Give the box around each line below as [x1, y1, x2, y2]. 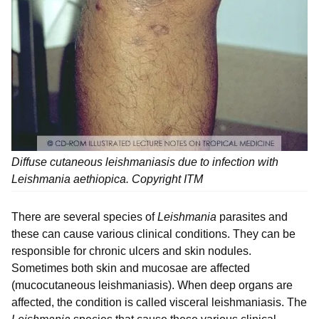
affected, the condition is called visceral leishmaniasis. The [11, 296, 307, 309]
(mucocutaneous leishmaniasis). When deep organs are [11, 279, 293, 292]
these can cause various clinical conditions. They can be [11, 228, 296, 241]
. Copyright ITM [126, 173, 203, 186]
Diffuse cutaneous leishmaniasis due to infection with [11, 156, 278, 169]
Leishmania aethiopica [11, 173, 126, 186]
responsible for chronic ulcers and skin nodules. [11, 245, 251, 258]
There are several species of [11, 211, 155, 224]
